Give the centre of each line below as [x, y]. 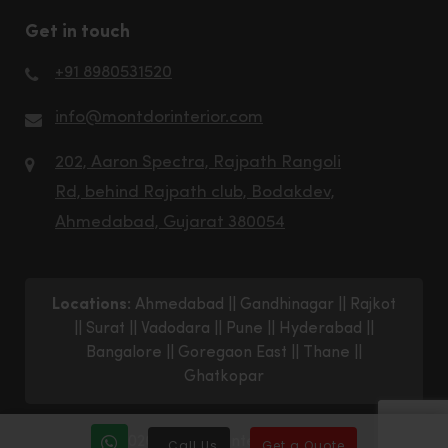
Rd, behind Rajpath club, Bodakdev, [195, 192]
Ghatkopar [224, 376]
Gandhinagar [287, 304]
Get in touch [77, 32]
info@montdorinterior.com [159, 117]
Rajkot [373, 304]
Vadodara [175, 328]
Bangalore [124, 352]
